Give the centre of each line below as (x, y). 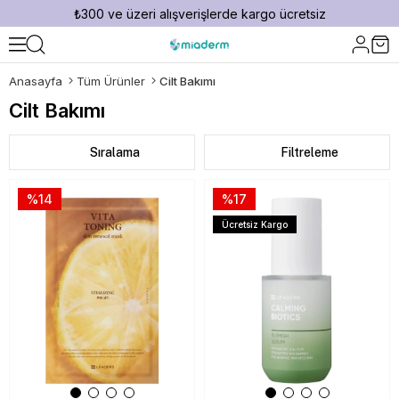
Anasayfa (36, 81)
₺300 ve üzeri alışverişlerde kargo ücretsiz (199, 13)
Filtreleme (309, 152)
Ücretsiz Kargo (255, 224)
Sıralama (114, 152)
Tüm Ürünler (111, 81)
